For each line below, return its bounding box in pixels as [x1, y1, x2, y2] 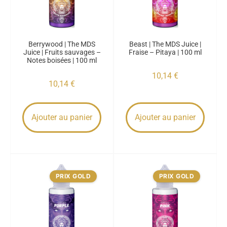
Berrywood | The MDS [28, 40, 95, 48]
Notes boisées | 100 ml [27, 56, 97, 64]
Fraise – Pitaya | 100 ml [129, 48, 202, 56]
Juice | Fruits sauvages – [23, 48, 101, 56]
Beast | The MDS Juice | [129, 40, 201, 48]
